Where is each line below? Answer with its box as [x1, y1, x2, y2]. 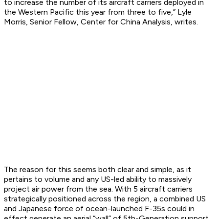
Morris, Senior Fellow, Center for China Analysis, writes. [4, 17, 198, 27]
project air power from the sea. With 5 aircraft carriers [4, 184, 193, 194]
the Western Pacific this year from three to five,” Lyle [4, 7, 192, 17]
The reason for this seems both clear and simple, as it [4, 165, 191, 175]
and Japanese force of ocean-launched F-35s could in [4, 204, 195, 214]
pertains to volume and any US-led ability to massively [4, 175, 192, 184]
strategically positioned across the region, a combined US [4, 194, 206, 204]
